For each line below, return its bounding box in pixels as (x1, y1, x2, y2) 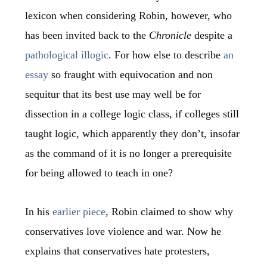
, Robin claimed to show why (105, 205, 234, 218)
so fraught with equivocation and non (48, 69, 213, 81)
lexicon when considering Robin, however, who (25, 10, 232, 22)
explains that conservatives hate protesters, (25, 244, 210, 257)
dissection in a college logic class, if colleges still (25, 108, 240, 120)
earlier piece (52, 205, 106, 218)
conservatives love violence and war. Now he (25, 225, 222, 237)
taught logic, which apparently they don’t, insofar (25, 128, 240, 140)
